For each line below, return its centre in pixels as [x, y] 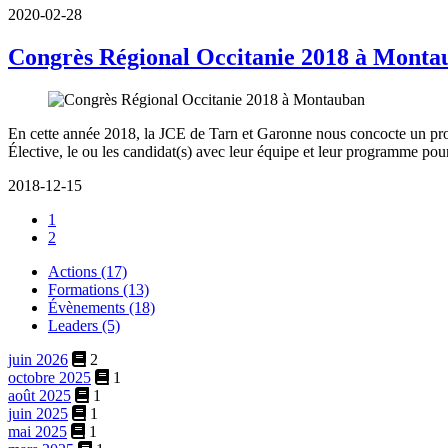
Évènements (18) [101, 308]
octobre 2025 [49, 378]
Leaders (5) [84, 326]
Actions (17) [87, 272]
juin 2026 [38, 360]
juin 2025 [38, 414]
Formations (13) [98, 290]
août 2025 [39, 396]
